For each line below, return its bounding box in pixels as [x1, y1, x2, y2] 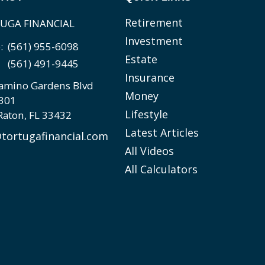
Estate [125, 52, 158, 67]
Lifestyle [125, 107, 169, 122]
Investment [125, 34, 183, 49]
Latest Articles [125, 125, 199, 140]
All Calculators [125, 162, 198, 177]
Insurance [125, 70, 175, 85]
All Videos [125, 144, 174, 159]
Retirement [125, 15, 183, 30]
